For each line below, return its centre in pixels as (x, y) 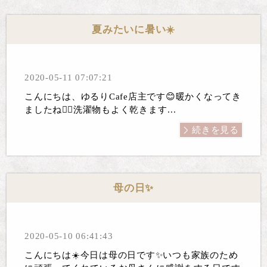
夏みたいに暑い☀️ (133, 29)
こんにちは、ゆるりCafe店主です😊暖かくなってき (133, 97)
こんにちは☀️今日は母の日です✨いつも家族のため (131, 255)
